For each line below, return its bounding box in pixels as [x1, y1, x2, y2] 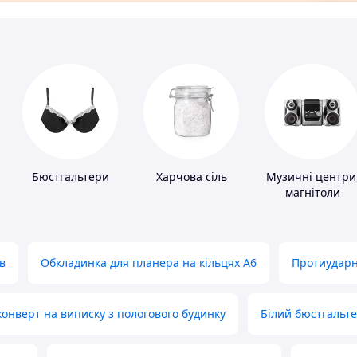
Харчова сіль [155, 169, 227, 185]
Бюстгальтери [31, 169, 109, 185]
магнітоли [284, 185, 340, 201]
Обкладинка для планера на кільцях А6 [41, 255, 257, 271]
